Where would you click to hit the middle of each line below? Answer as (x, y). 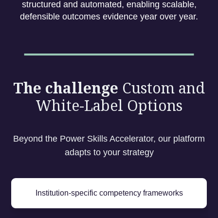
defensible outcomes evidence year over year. (109, 16)
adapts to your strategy (109, 152)
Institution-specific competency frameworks (109, 193)
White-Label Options (109, 105)
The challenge (68, 88)
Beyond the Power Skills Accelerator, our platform (109, 138)
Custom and (163, 88)
